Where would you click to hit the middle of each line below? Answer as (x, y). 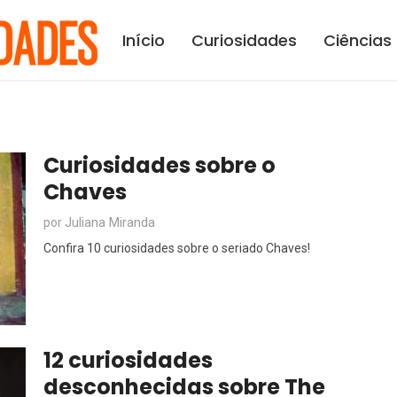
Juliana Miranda (110, 222)
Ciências (358, 40)
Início (144, 40)
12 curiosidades (128, 360)
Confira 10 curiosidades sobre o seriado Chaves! (177, 248)
